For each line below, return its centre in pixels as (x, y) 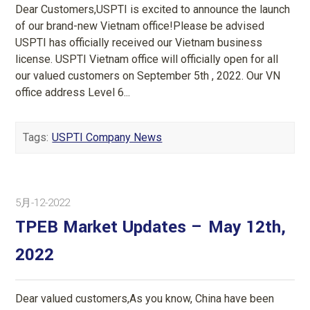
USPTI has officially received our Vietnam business (139, 42)
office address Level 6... (73, 92)
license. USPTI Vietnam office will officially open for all (147, 59)
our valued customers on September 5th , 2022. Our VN (148, 75)
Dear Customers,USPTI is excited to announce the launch (153, 9)
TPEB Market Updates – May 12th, (151, 227)
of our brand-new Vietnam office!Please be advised (140, 26)
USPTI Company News (107, 137)
